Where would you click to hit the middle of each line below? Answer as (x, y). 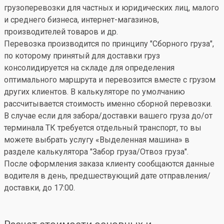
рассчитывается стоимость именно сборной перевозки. (108, 104)
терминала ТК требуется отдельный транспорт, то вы (103, 128)
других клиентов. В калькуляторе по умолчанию (94, 92)
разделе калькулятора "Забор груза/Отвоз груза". (96, 152)
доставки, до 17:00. (39, 188)
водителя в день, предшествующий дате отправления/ (107, 176)
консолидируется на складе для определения (89, 68)
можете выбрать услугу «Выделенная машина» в (97, 140)
